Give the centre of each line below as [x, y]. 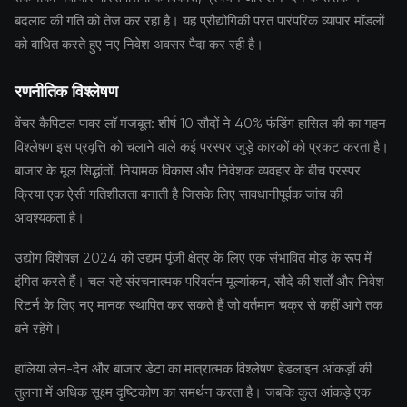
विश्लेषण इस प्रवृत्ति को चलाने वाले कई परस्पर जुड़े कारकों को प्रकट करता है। [202, 147]
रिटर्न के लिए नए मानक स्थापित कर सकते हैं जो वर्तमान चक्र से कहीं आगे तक [199, 305]
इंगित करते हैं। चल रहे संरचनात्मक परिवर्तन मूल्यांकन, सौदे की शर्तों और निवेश [199, 282]
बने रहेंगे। [38, 329]
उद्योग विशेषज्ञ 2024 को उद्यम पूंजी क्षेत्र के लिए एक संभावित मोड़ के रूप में [193, 258]
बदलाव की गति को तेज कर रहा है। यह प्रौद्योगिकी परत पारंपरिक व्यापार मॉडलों [199, 21]
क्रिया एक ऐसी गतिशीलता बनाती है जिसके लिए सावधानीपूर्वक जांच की [179, 194]
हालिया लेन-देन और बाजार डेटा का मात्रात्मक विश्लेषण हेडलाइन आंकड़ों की [193, 369]
